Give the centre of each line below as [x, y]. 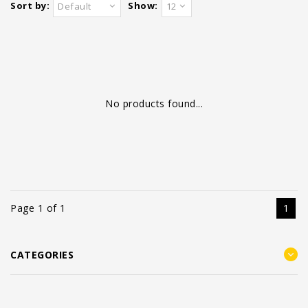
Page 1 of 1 [38, 208]
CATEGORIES [42, 255]
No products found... [154, 103]
